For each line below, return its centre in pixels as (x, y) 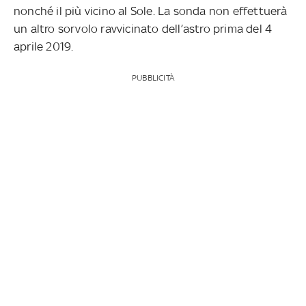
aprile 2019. (44, 46)
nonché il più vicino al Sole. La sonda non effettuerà (151, 11)
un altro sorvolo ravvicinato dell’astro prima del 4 (143, 28)
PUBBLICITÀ (153, 78)
